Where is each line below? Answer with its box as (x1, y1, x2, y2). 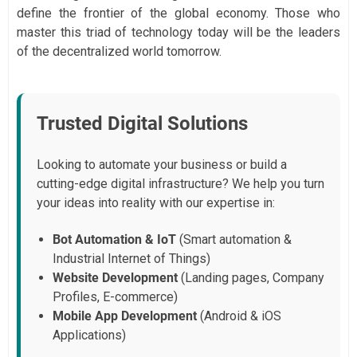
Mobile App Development (53, 308, 197, 324)
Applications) (53, 328, 126, 343)
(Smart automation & (176, 232, 292, 248)
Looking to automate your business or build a (37, 157, 287, 173)
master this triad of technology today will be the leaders (17, 25, 340, 41)
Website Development (53, 270, 178, 286)
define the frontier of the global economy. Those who (17, 6, 340, 22)
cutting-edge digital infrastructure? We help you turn (37, 176, 324, 192)
